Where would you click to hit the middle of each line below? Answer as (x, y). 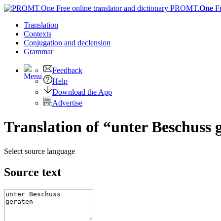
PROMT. (184, 8)
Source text (33, 172)
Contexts (37, 34)
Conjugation (44, 43)
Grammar (38, 52)
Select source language (39, 151)
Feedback (67, 70)
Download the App (82, 92)
